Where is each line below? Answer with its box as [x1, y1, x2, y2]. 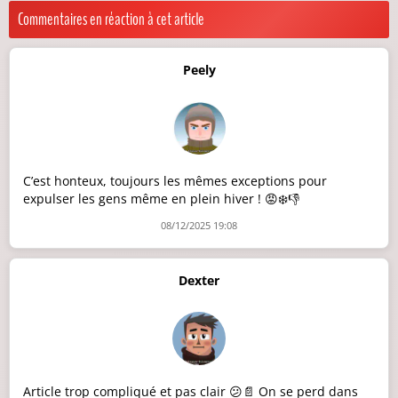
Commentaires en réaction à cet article [18, 8, 204, 32]
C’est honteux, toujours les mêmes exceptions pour [23, 172, 327, 190]
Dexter [179, 272, 219, 290]
